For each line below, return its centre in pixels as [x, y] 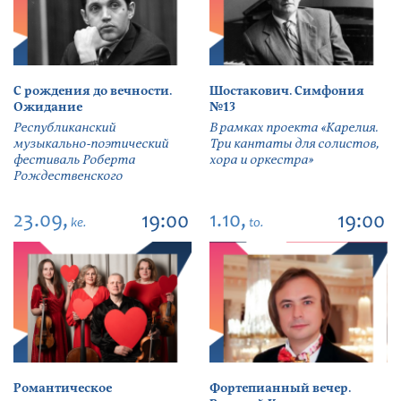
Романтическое [63, 388]
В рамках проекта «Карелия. [294, 128]
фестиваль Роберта [74, 160]
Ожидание [48, 107]
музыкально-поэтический [91, 144]
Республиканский [64, 128]
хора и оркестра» [261, 160]
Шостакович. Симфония [287, 91]
